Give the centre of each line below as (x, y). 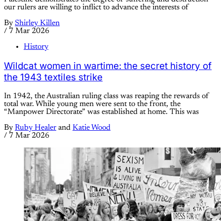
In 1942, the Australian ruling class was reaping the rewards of (107, 96)
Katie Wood (92, 128)
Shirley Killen (37, 23)
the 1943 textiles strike (53, 77)
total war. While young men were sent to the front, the (92, 104)
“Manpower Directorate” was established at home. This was (101, 112)
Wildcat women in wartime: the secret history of (108, 66)
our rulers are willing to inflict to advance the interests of (96, 8)
